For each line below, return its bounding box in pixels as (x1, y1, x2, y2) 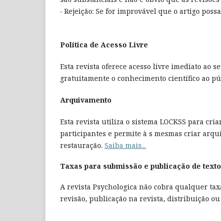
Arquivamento (60, 95, 111, 105)
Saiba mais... (105, 141, 146, 150)
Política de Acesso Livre (60, 40, 148, 50)
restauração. (60, 141, 105, 150)
